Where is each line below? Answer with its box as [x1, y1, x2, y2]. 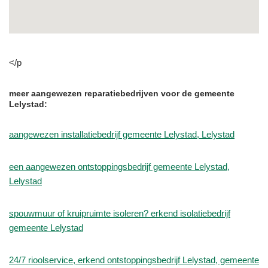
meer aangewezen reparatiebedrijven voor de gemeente [9, 88, 234, 98]
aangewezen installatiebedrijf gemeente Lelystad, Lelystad [9, 129, 234, 139]
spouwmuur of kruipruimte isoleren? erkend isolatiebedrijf [9, 208, 230, 218]
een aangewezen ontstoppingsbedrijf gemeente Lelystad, [9, 161, 230, 172]
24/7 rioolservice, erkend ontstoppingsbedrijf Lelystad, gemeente [9, 254, 259, 265]
